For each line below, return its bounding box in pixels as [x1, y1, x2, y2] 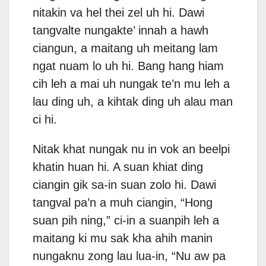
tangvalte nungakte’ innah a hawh [33, 24, 208, 37]
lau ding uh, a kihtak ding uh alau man [33, 95, 233, 109]
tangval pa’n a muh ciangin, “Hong [33, 196, 213, 210]
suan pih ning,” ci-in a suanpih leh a [33, 214, 219, 227]
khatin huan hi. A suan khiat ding [33, 160, 203, 174]
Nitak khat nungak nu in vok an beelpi [33, 142, 230, 156]
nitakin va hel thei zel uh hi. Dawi [33, 6, 204, 20]
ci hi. [33, 113, 57, 126]
